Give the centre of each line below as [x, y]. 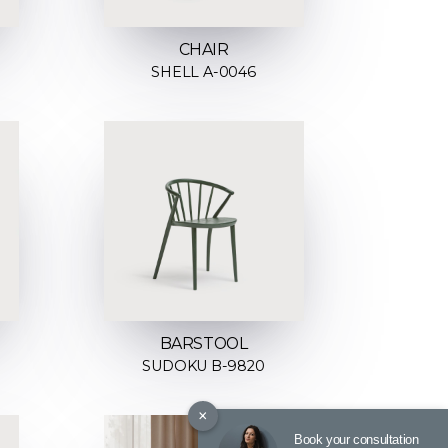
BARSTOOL [203, 343]
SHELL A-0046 [203, 72]
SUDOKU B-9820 [203, 365]
